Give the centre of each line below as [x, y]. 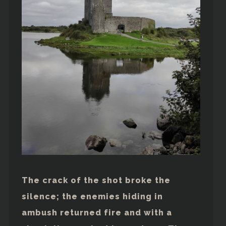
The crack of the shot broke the [96, 180]
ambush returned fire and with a [97, 212]
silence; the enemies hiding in [92, 196]
